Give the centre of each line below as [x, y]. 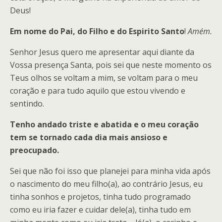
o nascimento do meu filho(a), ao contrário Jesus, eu [106, 184]
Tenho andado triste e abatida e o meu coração [104, 124]
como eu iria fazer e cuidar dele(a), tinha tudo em [100, 210]
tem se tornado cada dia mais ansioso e [89, 137]
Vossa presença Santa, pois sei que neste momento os [111, 65]
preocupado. [34, 150]
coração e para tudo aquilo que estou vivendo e [98, 91]
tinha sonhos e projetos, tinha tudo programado [100, 197]
